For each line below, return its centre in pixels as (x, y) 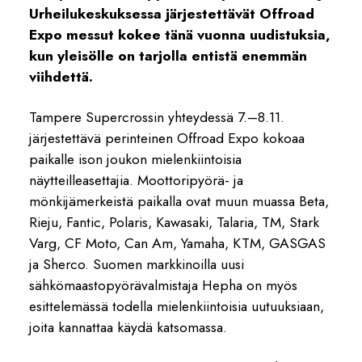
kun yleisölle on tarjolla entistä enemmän (168, 55)
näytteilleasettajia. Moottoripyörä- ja (136, 180)
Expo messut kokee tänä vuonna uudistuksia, (180, 34)
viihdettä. (61, 76)
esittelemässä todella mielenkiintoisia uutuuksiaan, (177, 306)
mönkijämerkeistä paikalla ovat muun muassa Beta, (179, 201)
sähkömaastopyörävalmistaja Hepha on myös (163, 285)
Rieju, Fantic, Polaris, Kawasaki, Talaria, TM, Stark (174, 222)
